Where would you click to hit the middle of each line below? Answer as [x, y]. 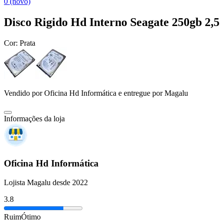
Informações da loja [34, 119]
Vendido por [24, 93]
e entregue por [139, 93]
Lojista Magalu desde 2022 [46, 182]
